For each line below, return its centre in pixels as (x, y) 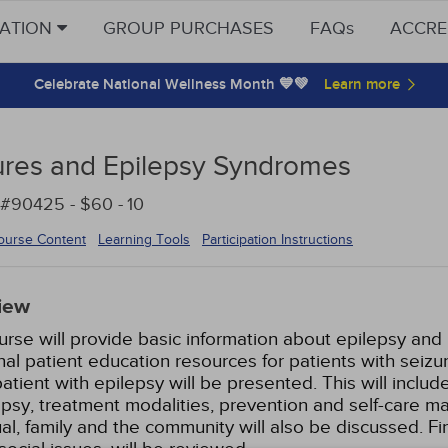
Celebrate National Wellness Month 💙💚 (171, 84)
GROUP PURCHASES (188, 28)
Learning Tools (144, 239)
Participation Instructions (277, 239)
